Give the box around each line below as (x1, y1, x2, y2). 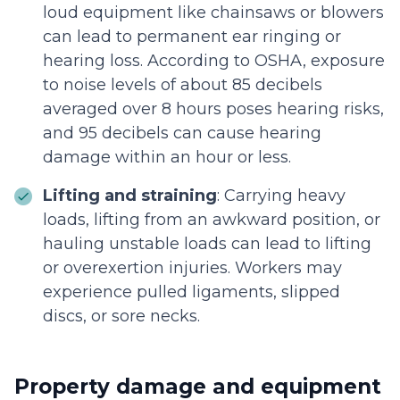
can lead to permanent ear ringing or (43, 27, 341, 47)
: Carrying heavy (217, 186, 346, 206)
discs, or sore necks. (43, 306, 209, 327)
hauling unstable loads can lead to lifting (43, 234, 371, 254)
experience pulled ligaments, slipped (43, 282, 340, 303)
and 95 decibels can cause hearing (43, 123, 321, 144)
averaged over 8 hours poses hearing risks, (43, 99, 384, 120)
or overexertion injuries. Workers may (43, 258, 342, 279)
